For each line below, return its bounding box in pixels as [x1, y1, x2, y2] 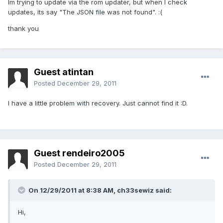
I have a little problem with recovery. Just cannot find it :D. [8, 99, 188, 108]
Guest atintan [34, 67, 94, 78]
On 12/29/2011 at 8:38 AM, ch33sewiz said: [27, 186, 172, 195]
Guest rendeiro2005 [34, 148, 125, 159]
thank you [8, 24, 39, 33]
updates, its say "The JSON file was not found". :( [8, 8, 162, 16]
